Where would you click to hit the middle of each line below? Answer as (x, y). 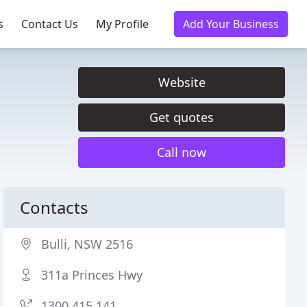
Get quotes (182, 117)
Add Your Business (231, 24)
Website (182, 82)
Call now (182, 152)
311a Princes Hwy (92, 275)
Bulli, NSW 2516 (87, 244)
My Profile (122, 24)
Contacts (54, 207)
